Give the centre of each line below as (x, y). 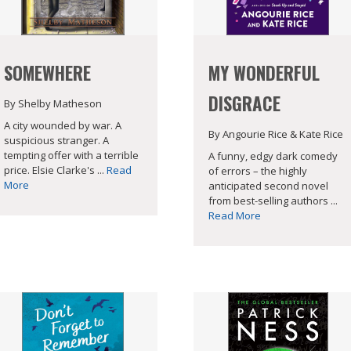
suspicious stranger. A (56, 141)
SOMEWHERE (47, 72)
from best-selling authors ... (273, 201)
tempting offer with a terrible (71, 156)
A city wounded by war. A (62, 126)
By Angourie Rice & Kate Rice (276, 134)
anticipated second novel (269, 186)
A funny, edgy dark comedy (273, 156)
